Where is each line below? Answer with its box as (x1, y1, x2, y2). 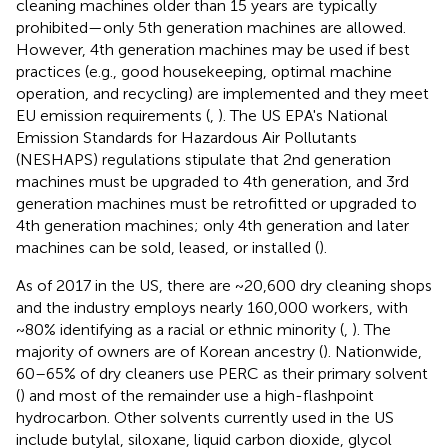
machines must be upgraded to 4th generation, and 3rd (16, 171, 409, 191)
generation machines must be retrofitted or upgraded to (16, 193, 417, 213)
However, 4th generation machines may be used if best (16, 39, 410, 59)
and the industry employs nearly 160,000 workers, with (16, 297, 408, 317)
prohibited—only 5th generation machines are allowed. (16, 17, 406, 37)
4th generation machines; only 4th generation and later (16, 215, 409, 235)
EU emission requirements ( (16, 105, 210, 125)
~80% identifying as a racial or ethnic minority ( (16, 319, 344, 339)
